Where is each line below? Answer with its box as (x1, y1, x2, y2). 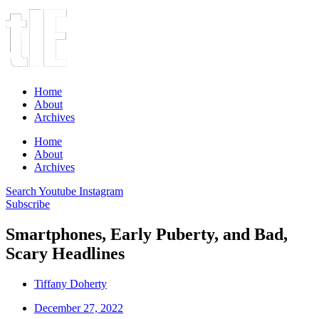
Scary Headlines (6, 244, 125, 263)
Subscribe (6, 198, 50, 210)
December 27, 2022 (34, 301, 123, 314)
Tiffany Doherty (34, 277, 107, 290)
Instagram (79, 185, 123, 197)
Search (6, 185, 36, 197)
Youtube (38, 185, 76, 197)
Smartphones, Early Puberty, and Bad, (6, 224, 288, 244)
